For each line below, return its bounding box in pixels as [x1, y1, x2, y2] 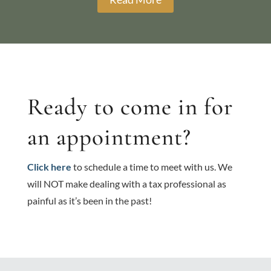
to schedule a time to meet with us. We [73, 161, 232, 172]
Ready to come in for [27, 93, 233, 121]
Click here [27, 161, 73, 172]
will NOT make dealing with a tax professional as [27, 178, 226, 189]
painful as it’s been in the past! [27, 195, 152, 206]
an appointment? [27, 123, 191, 151]
